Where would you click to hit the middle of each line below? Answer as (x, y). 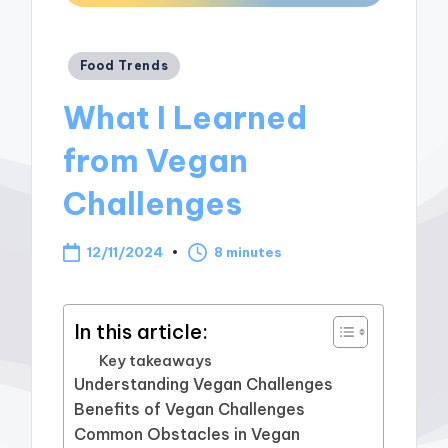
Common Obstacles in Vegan (187, 433)
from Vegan (156, 161)
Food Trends (124, 65)
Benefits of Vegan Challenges (190, 408)
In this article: (141, 331)
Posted (92, 62)
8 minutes (248, 252)
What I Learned (185, 118)
